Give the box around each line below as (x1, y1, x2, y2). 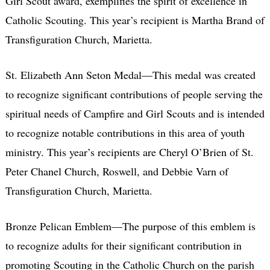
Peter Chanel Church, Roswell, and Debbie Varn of (5, 163, 228, 178)
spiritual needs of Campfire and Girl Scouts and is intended (5, 105, 265, 121)
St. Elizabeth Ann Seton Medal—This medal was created (5, 67, 256, 82)
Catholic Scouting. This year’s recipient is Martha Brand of (5, 12, 265, 27)
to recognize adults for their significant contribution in (5, 237, 242, 253)
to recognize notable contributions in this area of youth (5, 125, 245, 140)
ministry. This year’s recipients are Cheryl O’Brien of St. (5, 144, 254, 159)
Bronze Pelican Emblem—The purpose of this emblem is (5, 218, 256, 233)
